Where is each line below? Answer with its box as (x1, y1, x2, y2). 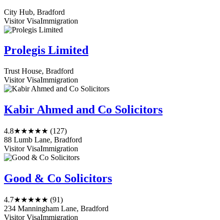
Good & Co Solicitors (4, 172, 112, 185)
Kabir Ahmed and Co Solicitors (4, 103, 163, 116)
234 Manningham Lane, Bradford (4, 204, 109, 213)
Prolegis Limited (4, 44, 88, 57)
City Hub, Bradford (4, 7, 65, 16)
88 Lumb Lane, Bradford (4, 136, 82, 144)
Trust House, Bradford (4, 67, 74, 76)
